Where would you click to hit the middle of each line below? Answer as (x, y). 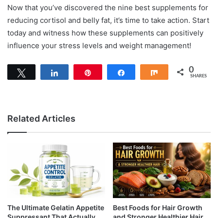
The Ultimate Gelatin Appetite (56, 207)
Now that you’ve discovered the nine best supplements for (108, 8)
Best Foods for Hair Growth (158, 207)
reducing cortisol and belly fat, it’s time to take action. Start (108, 20)
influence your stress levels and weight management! (99, 46)
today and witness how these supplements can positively (105, 33)
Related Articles (41, 119)
